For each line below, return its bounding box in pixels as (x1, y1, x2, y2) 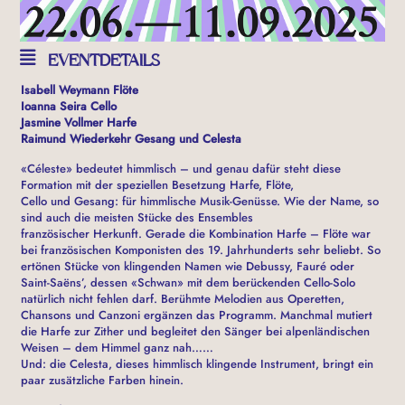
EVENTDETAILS (48, 50, 161, 71)
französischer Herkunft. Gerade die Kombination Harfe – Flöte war (21, 225, 372, 243)
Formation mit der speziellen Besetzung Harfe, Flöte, (21, 176, 295, 194)
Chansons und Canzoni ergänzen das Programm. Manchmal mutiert (21, 306, 373, 325)
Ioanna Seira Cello (21, 98, 118, 116)
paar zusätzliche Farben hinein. (21, 372, 184, 390)
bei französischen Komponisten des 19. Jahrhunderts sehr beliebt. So (21, 241, 381, 259)
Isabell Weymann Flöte (21, 81, 139, 99)
